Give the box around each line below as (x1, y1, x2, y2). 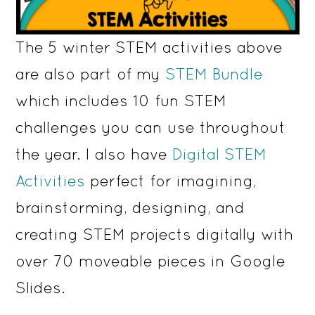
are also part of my (15, 65, 166, 84)
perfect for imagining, (85, 172, 257, 191)
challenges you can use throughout (15, 118, 286, 137)
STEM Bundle (165, 65, 264, 84)
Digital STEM (172, 145, 267, 164)
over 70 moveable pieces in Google (15, 252, 286, 271)
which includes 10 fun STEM (15, 91, 227, 110)
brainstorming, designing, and (15, 198, 245, 217)
